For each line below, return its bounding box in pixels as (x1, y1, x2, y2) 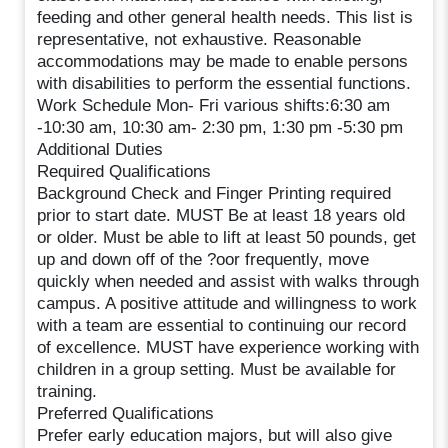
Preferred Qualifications (37, 403, 215, 423)
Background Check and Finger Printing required (37, 183, 392, 203)
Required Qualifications (37, 161, 212, 181)
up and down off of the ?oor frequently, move (37, 249, 370, 269)
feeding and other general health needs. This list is (37, 7, 414, 27)
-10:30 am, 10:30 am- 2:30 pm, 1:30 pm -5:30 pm (37, 117, 404, 137)
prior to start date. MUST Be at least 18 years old (37, 205, 406, 225)
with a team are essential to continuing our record (37, 315, 407, 335)
